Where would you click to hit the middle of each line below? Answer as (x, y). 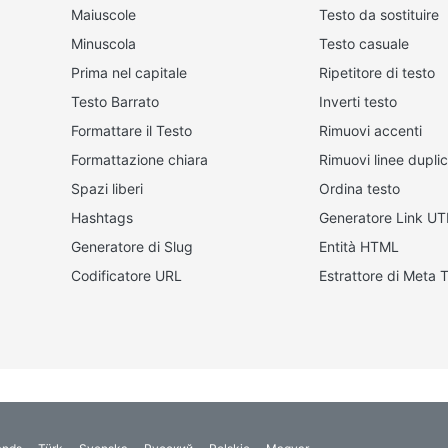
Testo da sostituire (378, 14)
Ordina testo (359, 188)
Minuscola (103, 43)
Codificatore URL (126, 275)
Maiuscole (103, 14)
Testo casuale (363, 43)
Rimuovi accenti (370, 130)
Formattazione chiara (139, 159)
